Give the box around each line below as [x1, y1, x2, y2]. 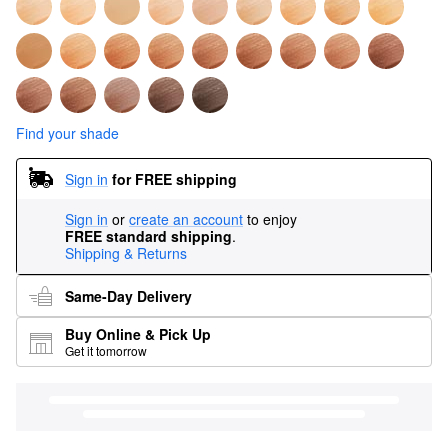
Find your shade [16, 123, 119, 144]
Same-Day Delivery [65, 285, 192, 306]
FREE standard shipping [65, 226, 232, 247]
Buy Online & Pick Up [65, 324, 211, 345]
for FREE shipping [112, 168, 237, 189]
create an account [129, 209, 243, 230]
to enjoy [243, 209, 301, 230]
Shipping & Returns [65, 243, 187, 264]
